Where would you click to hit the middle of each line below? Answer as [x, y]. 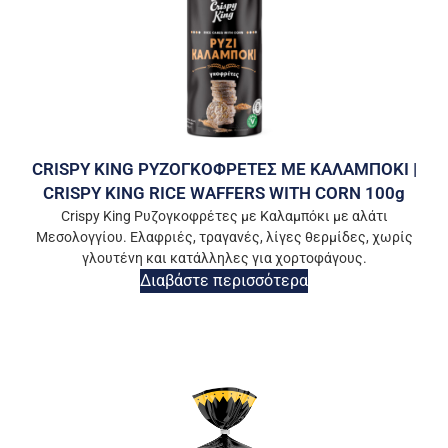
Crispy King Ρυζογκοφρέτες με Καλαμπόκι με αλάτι [224, 216]
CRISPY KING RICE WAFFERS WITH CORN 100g [224, 193]
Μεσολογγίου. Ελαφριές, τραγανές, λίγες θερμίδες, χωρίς [224, 237]
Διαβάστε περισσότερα [224, 281]
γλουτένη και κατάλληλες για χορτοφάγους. [224, 258]
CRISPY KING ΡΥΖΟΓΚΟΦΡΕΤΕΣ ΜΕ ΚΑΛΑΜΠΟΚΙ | [224, 169]
